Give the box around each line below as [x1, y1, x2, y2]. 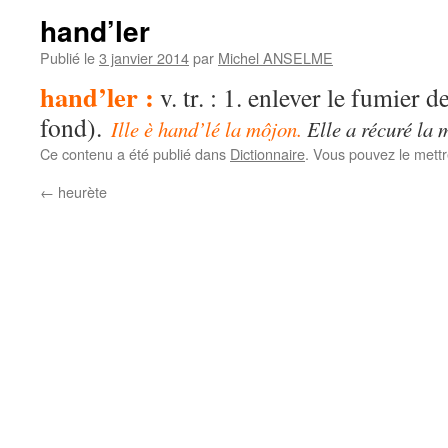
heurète [54, 181, 107, 202]
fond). [40, 110, 111, 144]
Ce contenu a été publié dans [40, 143, 230, 164]
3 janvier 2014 [99, 47, 189, 68]
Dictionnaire [230, 143, 305, 164]
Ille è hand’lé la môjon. [111, 115, 307, 143]
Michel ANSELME [218, 47, 333, 68]
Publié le [40, 47, 95, 68]
